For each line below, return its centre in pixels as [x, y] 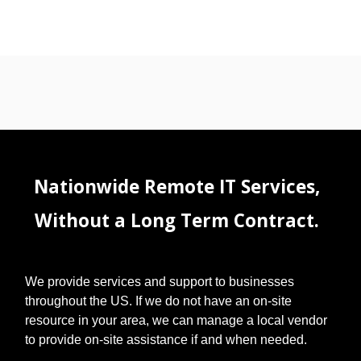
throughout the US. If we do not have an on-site [158, 301]
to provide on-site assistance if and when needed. [166, 340]
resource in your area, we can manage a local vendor [176, 321]
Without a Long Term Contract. [176, 221]
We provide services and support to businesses [159, 282]
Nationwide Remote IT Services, [176, 187]
